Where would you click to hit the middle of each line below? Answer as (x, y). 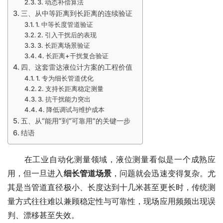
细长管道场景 (88, 173)
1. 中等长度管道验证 (64, 25)
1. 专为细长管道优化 (65, 78)
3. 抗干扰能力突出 (64, 99)
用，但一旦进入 (36, 173)
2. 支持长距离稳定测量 (71, 89)
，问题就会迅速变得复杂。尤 (164, 173)
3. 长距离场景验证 (64, 46)
